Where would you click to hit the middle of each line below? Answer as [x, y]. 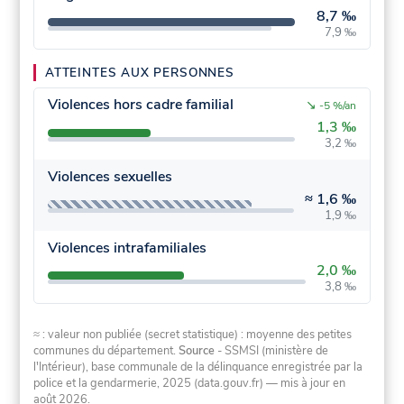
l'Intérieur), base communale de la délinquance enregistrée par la [198, 367]
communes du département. [106, 351]
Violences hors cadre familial [140, 105]
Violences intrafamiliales [127, 248]
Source [197, 351]
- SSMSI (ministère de [272, 351]
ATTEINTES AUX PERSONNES [140, 73]
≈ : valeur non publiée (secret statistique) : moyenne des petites [193, 335]
